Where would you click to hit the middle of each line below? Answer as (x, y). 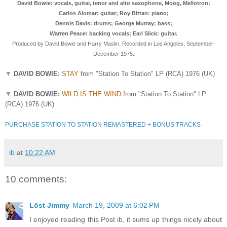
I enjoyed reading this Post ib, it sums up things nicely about (126, 220)
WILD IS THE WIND (91, 94)
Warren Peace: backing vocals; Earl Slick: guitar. (113, 33)
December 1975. (113, 53)
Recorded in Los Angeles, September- (168, 43)
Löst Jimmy (49, 205)
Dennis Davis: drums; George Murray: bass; (113, 23)
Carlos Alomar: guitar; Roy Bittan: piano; (113, 13)
